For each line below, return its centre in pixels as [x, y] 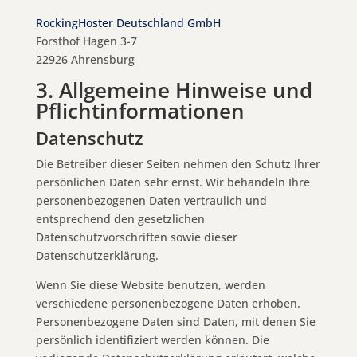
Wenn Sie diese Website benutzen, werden [150, 284]
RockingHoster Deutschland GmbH [128, 22]
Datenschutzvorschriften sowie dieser [136, 237]
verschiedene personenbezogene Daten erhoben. [168, 303]
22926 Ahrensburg [85, 59]
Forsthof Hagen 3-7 [86, 41]
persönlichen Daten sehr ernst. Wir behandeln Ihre [173, 182]
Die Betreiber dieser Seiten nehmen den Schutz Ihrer [178, 163]
